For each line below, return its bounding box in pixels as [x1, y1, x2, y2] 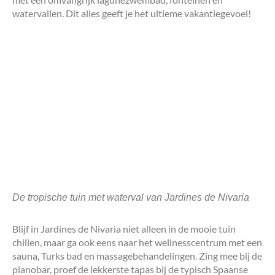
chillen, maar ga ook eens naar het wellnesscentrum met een [12, 236, 262, 249]
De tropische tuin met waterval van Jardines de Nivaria [12, 192, 249, 203]
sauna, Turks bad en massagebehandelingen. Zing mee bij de [12, 250, 262, 262]
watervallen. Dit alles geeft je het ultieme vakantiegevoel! [12, 7, 251, 20]
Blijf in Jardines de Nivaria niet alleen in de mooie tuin [12, 223, 236, 235]
